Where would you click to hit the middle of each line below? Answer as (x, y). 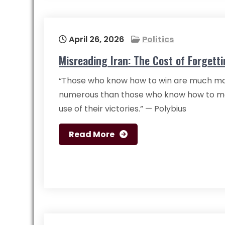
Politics (158, 39)
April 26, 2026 (95, 39)
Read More (92, 134)
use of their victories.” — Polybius (123, 109)
